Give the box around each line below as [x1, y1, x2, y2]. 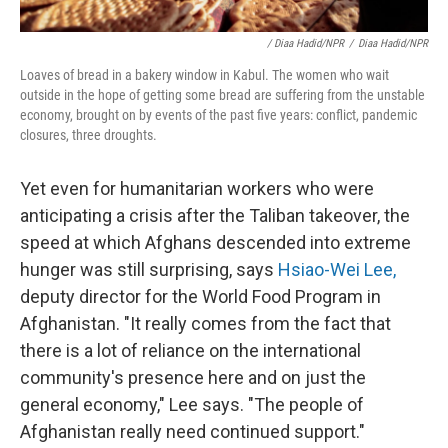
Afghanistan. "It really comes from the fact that [20, 312, 391, 334]
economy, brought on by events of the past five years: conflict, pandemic [20, 106, 417, 123]
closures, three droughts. [20, 126, 157, 143]
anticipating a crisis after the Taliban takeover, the [20, 204, 410, 226]
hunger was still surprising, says [20, 258, 278, 280]
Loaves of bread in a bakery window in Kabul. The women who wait [20, 66, 389, 83]
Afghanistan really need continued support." [20, 420, 365, 442]
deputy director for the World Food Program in [20, 285, 381, 307]
